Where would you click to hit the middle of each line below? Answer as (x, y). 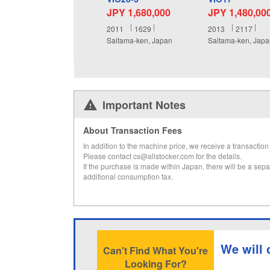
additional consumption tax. (128, 177)
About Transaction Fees (133, 130)
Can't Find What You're (156, 250)
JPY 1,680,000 (139, 12)
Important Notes (144, 105)
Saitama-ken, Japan (140, 40)
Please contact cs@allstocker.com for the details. (162, 156)
